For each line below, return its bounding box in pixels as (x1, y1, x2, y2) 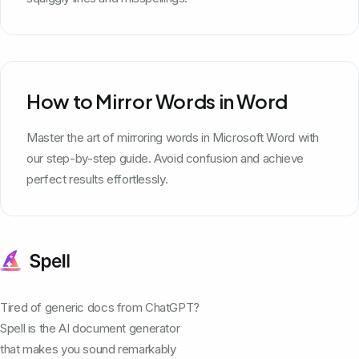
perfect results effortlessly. (26, 171, 168, 187)
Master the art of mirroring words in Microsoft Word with (26, 129, 319, 145)
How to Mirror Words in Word (26, 88, 288, 113)
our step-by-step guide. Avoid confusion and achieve (26, 150, 304, 166)
